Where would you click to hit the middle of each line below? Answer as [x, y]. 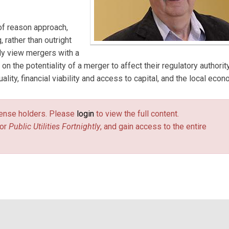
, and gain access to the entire [153, 127]
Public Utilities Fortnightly [54, 127]
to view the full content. [136, 114]
